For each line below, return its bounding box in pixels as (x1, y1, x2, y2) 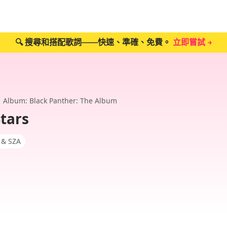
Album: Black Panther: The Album (3, 96, 117, 105)
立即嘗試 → (172, 37, 212, 47)
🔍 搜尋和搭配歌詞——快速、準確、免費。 (15, 37, 173, 47)
